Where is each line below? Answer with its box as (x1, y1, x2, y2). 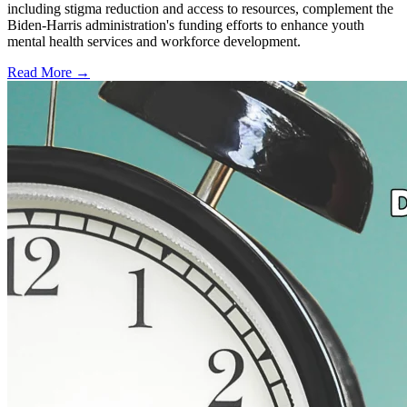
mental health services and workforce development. (7, 34, 301, 50)
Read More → (7, 65, 90, 81)
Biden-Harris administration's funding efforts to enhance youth (7, 17, 364, 34)
